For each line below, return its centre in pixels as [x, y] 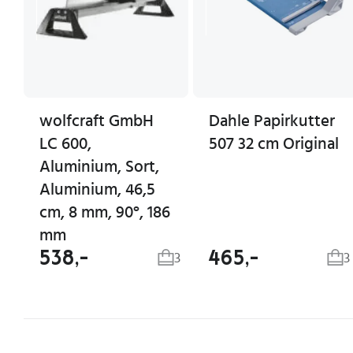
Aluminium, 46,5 [97, 190]
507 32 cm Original [274, 144]
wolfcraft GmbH [97, 121]
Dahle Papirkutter [272, 121]
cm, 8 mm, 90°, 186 [105, 212]
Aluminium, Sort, [99, 167]
